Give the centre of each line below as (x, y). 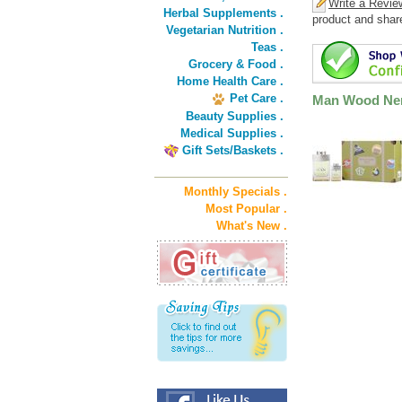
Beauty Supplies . (235, 116)
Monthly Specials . (236, 192)
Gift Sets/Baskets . (233, 150)
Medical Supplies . (232, 133)
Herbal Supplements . (223, 13)
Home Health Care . (230, 81)
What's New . (252, 226)
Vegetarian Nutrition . (225, 30)
